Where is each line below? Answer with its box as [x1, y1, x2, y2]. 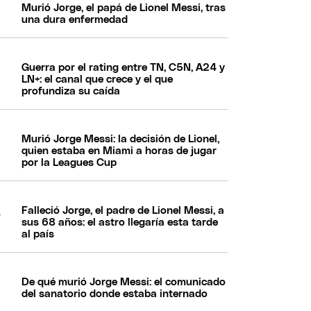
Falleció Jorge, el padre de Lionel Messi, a [22, 205, 225, 216]
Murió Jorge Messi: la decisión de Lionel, [22, 133, 220, 144]
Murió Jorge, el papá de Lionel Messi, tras [22, 2, 226, 13]
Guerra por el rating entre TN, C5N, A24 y [22, 62, 226, 73]
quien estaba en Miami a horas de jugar [22, 145, 217, 156]
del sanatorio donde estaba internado [22, 288, 208, 299]
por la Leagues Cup [22, 157, 117, 168]
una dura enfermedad [22, 14, 128, 25]
